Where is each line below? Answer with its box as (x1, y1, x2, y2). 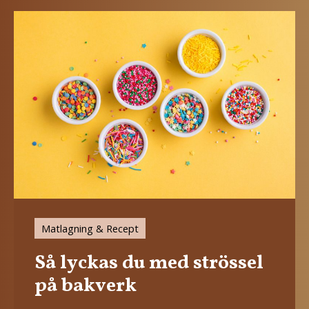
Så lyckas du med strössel (34, 249, 263, 277)
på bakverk (34, 272, 137, 299)
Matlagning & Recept (41, 221, 139, 235)
